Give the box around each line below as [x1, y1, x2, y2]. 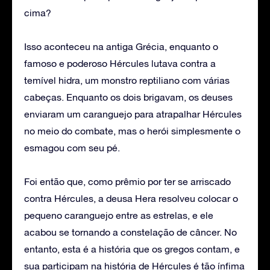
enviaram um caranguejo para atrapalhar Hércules [24, 108, 242, 119]
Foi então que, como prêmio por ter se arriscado [24, 175, 231, 187]
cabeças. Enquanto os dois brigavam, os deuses [24, 91, 233, 102]
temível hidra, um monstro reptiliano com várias [24, 74, 230, 86]
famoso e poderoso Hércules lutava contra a [24, 57, 216, 69]
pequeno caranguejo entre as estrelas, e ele [24, 209, 213, 221]
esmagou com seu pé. [24, 142, 120, 153]
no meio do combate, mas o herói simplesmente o [24, 125, 240, 136]
